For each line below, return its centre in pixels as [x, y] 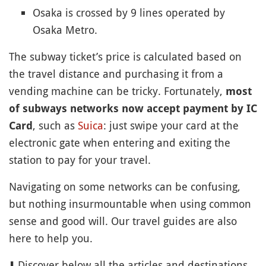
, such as [55, 126]
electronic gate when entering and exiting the [120, 143]
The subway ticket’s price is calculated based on [125, 57]
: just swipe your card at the [171, 126]
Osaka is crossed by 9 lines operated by [129, 13]
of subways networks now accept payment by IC [133, 109]
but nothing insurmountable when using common [130, 204]
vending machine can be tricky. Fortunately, [117, 91]
